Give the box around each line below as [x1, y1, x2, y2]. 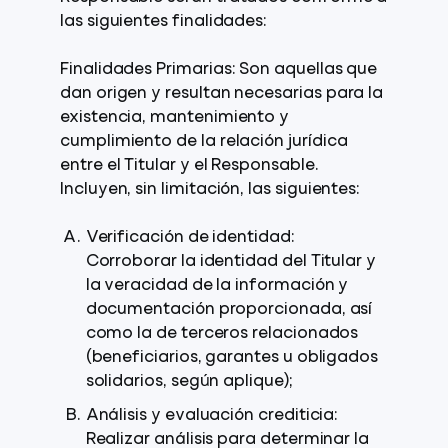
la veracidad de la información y [85, 278, 349, 294]
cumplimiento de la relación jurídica [60, 134, 348, 150]
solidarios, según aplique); [85, 374, 293, 390]
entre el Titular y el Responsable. [60, 158, 319, 174]
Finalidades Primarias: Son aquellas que [60, 62, 378, 78]
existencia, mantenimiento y [60, 110, 290, 126]
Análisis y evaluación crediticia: [85, 408, 339, 424]
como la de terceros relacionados [85, 326, 359, 342]
